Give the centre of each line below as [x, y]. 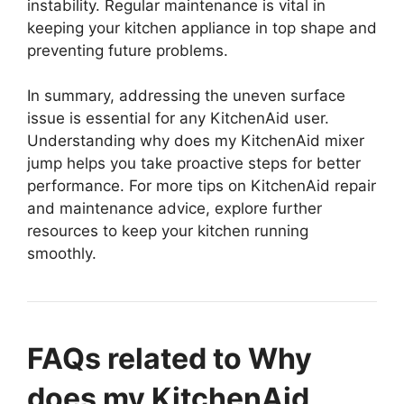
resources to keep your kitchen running [168, 231]
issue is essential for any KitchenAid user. [178, 119]
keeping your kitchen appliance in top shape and [202, 28]
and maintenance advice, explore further [174, 209]
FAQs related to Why [170, 359]
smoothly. [62, 254]
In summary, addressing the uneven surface [186, 96]
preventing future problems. [128, 50]
